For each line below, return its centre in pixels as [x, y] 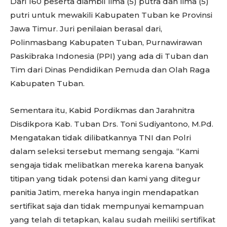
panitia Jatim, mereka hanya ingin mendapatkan [104, 192]
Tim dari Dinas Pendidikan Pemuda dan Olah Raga [110, 70]
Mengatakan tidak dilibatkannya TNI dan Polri [101, 138]
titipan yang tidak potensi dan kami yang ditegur [105, 179]
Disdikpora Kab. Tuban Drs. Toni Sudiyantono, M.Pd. [112, 124]
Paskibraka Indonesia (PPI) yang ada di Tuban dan [109, 56]
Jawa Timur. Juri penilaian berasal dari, [86, 29]
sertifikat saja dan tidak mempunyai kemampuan [107, 206]
